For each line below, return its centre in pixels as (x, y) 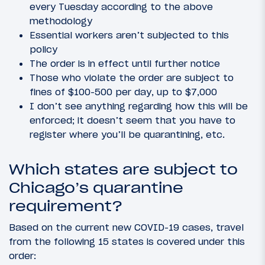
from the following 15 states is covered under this (127, 241)
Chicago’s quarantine (96, 188)
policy (43, 49)
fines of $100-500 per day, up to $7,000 (123, 91)
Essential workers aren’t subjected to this (129, 35)
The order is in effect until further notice (125, 63)
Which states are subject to (123, 169)
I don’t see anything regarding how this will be (139, 106)
